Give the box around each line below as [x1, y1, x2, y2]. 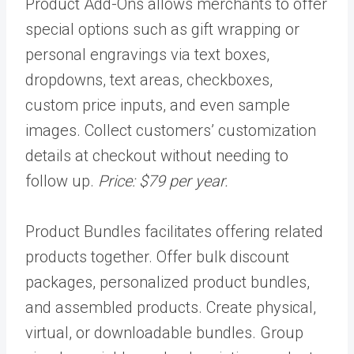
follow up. [25, 171, 98, 190]
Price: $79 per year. [98, 171, 228, 190]
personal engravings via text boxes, [25, 44, 269, 64]
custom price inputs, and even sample [25, 95, 290, 115]
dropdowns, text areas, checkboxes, [25, 70, 273, 89]
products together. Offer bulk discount [25, 247, 289, 266]
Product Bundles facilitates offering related [25, 221, 323, 241]
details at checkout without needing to [25, 145, 288, 165]
